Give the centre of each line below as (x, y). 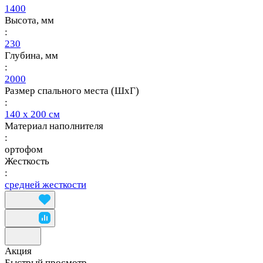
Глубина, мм (31, 55)
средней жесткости (45, 184)
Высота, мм (29, 20)
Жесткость (27, 161)
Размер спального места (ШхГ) (72, 90)
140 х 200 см (32, 114)
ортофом (24, 149)
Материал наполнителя (54, 126)
